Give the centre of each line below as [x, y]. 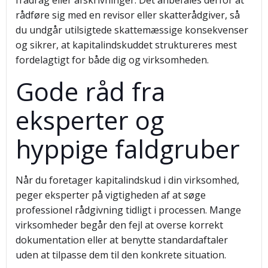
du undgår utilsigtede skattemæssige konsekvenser [132, 30]
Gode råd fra [90, 91]
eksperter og [90, 120]
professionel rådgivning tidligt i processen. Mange [128, 210]
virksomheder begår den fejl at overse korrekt [119, 225]
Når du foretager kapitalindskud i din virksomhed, [127, 180]
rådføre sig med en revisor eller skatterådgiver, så [128, 15]
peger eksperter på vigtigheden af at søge [111, 195]
